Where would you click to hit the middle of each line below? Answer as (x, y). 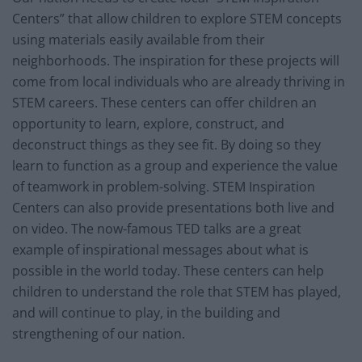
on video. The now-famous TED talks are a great (157, 228)
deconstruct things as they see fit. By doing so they (166, 144)
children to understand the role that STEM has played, (177, 291)
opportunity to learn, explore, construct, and (148, 123)
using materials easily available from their (139, 39)
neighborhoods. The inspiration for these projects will (176, 60)
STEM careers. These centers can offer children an (164, 102)
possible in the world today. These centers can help (168, 270)
